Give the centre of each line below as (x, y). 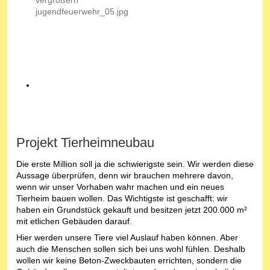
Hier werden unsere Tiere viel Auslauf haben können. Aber (127, 238)
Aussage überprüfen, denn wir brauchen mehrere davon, (125, 176)
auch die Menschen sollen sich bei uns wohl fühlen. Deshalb (131, 249)
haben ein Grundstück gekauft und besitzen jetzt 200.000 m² (132, 210)
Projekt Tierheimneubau (85, 143)
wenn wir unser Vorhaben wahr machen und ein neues (120, 187)
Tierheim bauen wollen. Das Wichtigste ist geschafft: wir (122, 199)
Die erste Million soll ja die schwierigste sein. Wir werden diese (135, 164)
